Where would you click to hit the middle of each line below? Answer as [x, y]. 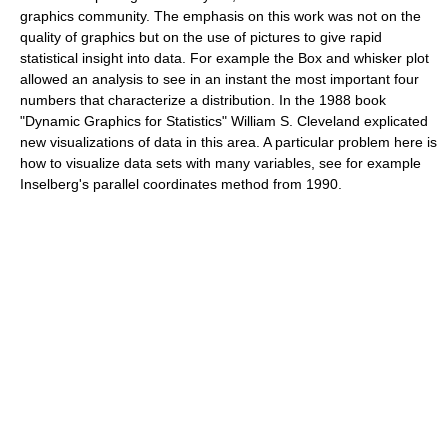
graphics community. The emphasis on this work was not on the [220, 16]
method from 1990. [279, 184]
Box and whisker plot [363, 58]
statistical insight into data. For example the [159, 58]
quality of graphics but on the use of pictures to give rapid [201, 37]
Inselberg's [56, 184]
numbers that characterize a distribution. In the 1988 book [203, 100]
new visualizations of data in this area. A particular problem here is [228, 142]
